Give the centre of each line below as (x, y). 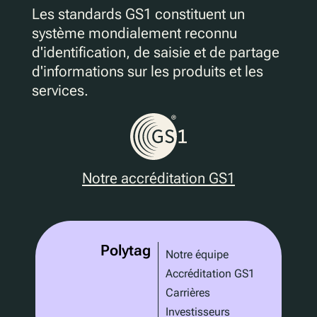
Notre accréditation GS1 (158, 179)
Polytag (125, 251)
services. (60, 91)
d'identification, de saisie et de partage (155, 53)
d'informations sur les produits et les (147, 72)
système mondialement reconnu (134, 34)
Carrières (188, 293)
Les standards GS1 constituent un (138, 15)
